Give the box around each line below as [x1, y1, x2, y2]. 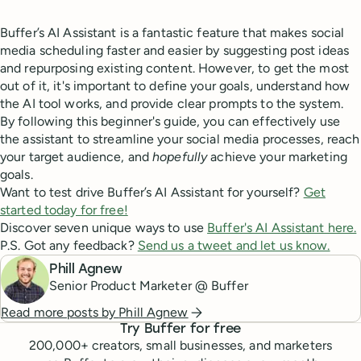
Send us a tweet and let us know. [137, 237, 330, 253]
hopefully [152, 148, 208, 164]
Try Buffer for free [120, 322, 241, 336]
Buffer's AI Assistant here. [207, 219, 357, 235]
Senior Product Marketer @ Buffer [49, 278, 248, 294]
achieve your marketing [207, 148, 347, 164]
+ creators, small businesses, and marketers [80, 337, 332, 353]
